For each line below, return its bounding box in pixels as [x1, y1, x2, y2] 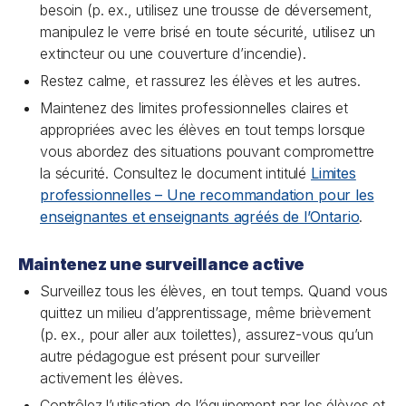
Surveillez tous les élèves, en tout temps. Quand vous [40, 282, 388, 300]
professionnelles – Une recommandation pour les [40, 186, 374, 204]
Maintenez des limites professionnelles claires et [40, 99, 349, 117]
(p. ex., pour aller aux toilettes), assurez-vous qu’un [40, 325, 373, 343]
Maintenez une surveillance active [18, 255, 305, 274]
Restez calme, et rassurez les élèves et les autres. [40, 72, 361, 90]
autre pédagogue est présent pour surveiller [40, 347, 321, 365]
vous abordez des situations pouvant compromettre [40, 142, 375, 160]
